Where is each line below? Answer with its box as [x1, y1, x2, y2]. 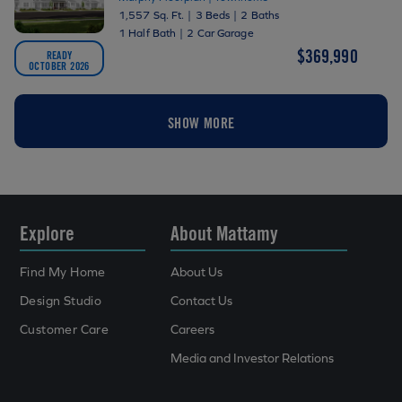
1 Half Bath [118, 26, 177, 39]
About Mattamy [170, 221, 279, 245]
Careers [170, 321, 215, 337]
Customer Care [20, 321, 109, 337]
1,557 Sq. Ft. [118, 8, 185, 22]
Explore [20, 221, 74, 245]
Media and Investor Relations [170, 350, 335, 366]
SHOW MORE [167, 113, 235, 132]
